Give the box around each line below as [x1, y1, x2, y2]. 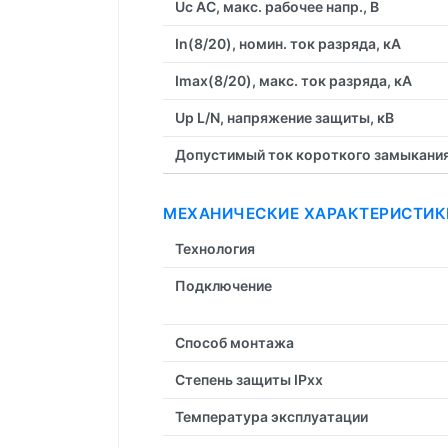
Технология [175, 239, 255, 257]
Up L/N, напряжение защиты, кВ [175, 108, 394, 126]
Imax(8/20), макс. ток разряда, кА [175, 71, 412, 89]
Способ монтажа [175, 333, 294, 351]
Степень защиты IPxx [175, 370, 323, 388]
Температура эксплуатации [175, 407, 368, 425]
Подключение [175, 276, 272, 294]
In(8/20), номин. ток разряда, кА [175, 34, 401, 52]
